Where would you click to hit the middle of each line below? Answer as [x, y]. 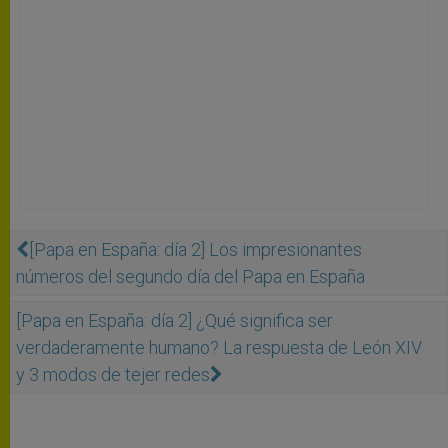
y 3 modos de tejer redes [113, 374]
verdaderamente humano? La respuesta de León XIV [219, 347]
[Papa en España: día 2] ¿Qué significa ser [174, 320]
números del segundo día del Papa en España [190, 276]
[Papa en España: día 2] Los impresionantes [195, 249]
